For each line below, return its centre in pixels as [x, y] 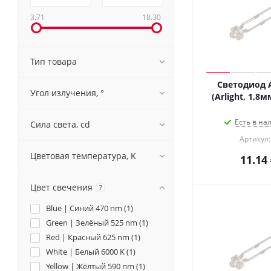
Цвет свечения [61, 187]
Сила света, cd [60, 124]
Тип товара [54, 61]
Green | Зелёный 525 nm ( [94, 223]
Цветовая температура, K [83, 156]
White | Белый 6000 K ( [87, 252]
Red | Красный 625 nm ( [90, 237]
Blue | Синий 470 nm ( [86, 208]
